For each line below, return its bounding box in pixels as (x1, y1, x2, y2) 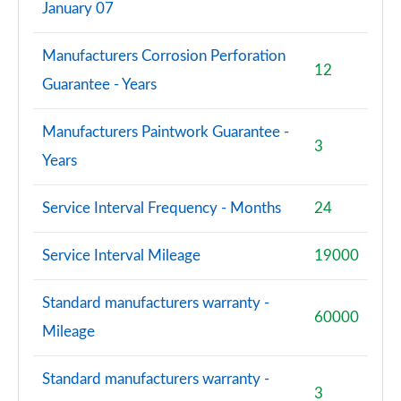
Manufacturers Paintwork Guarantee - (42, 124, 289, 140)
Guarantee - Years (42, 77, 157, 92)
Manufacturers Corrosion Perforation (42, 48, 286, 64)
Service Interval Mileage (42, 248, 200, 263)
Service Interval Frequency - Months (42, 200, 281, 216)
